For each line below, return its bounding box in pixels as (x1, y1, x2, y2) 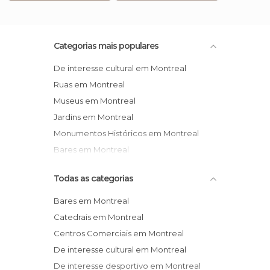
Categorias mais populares (54, 40, 159, 51)
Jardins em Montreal (57, 112, 133, 122)
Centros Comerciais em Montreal (60, 228, 184, 238)
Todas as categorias (54, 173, 133, 184)
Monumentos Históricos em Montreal (61, 128, 199, 138)
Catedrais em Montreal (60, 212, 143, 222)
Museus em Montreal (61, 96, 136, 105)
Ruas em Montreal (59, 80, 125, 89)
